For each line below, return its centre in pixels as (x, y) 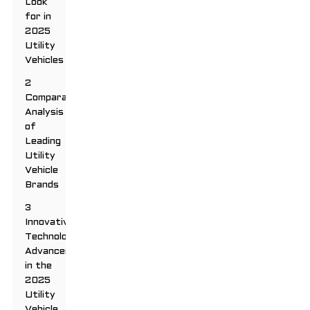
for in (38, 17)
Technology (52, 237)
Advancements (60, 252)
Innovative (50, 223)
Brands (42, 185)
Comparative (56, 98)
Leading (43, 142)
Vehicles (45, 61)
